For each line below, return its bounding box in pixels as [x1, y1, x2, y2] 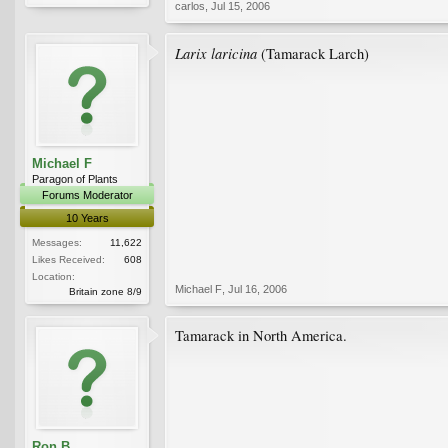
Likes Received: [32, 253, 105, 265]
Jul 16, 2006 [228, 282, 287, 295]
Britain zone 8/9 [69, 285, 142, 297]
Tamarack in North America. [175, 325, 347, 345]
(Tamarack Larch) [257, 43, 369, 63]
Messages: [32, 236, 82, 248]
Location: [32, 270, 75, 282]
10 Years [65, 211, 109, 224]
